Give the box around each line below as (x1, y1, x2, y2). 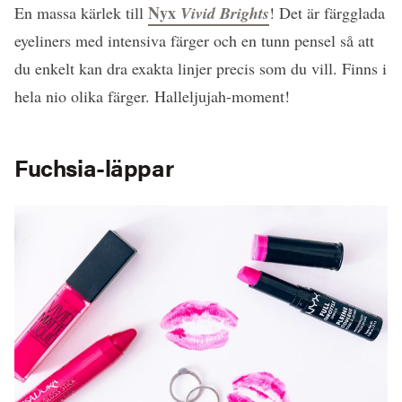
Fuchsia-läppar (14, 150, 174, 184)
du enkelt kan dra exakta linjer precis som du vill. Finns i (14, 57, 387, 79)
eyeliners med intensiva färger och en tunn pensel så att (14, 29, 374, 51)
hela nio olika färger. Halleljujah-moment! (14, 84, 290, 107)
